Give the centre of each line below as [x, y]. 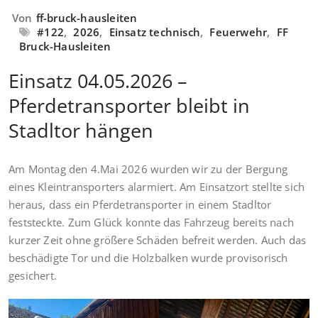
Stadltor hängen [81, 131]
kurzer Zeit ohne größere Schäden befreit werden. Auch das [158, 240]
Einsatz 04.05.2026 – [98, 81]
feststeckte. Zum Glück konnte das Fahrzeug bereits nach [152, 223]
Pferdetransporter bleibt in [129, 106]
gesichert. [33, 276]
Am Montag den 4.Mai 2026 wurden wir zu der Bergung [148, 169]
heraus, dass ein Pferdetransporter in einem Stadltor [140, 205]
